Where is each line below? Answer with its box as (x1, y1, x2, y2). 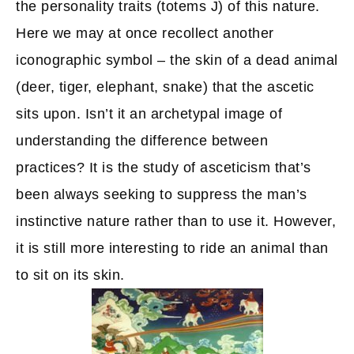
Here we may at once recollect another (16, 25, 274, 41)
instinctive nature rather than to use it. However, (16, 213, 336, 229)
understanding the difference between (16, 133, 268, 149)
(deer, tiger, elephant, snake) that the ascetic (16, 79, 314, 95)
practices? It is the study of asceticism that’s (16, 160, 311, 175)
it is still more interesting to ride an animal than (16, 240, 329, 256)
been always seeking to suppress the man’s (16, 186, 307, 202)
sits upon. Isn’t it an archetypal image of (16, 106, 282, 122)
